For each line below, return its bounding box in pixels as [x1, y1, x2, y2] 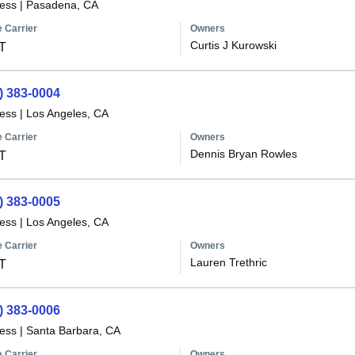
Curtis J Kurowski [189, 39, 277, 52]
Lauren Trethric [189, 256, 267, 269]
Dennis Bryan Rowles [189, 147, 297, 160]
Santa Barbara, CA [25, 324, 120, 337]
